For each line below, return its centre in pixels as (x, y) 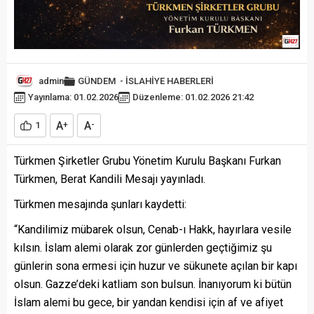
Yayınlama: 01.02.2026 (73, 97)
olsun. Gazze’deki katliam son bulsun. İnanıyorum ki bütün (153, 284)
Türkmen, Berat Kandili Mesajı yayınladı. (110, 179)
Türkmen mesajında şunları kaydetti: (100, 204)
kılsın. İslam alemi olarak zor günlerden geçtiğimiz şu (143, 248)
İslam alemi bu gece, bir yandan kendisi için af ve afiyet (149, 302)
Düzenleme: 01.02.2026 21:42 (193, 97)
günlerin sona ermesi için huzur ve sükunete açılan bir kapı (156, 266)
